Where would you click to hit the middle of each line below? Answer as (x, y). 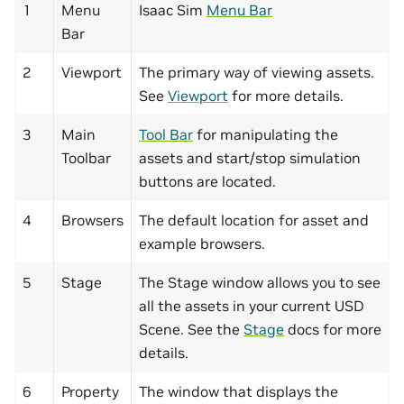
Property (90, 392)
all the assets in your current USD (252, 306)
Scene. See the (191, 330)
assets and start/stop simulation (250, 158)
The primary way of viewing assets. (257, 73)
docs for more (333, 330)
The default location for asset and (254, 220)
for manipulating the (266, 135)
